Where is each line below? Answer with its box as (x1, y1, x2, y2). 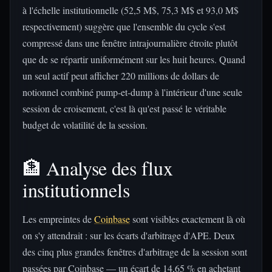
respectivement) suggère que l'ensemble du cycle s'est (22, 20, 225, 33)
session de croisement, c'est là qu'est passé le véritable (22, 102, 226, 115)
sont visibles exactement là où (130, 212, 245, 225)
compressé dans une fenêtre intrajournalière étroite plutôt (22, 36, 237, 49)
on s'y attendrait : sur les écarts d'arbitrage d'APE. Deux (22, 229, 235, 242)
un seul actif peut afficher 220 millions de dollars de (22, 69, 219, 82)
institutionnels (22, 177, 130, 203)
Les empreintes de (22, 212, 94, 225)
